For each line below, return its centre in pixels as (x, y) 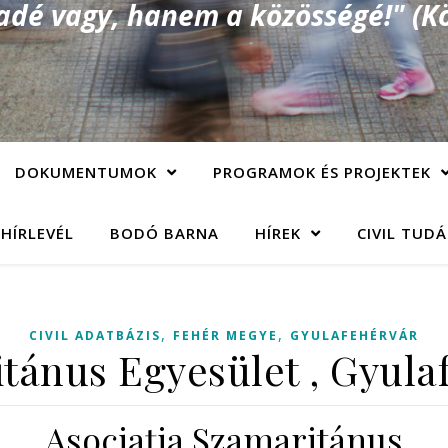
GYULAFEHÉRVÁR (354, 335)
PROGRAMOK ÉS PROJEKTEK (321, 172)
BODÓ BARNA (164, 233)
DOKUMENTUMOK (85, 172)
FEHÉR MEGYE (225, 335)
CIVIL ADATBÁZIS (95, 335)
